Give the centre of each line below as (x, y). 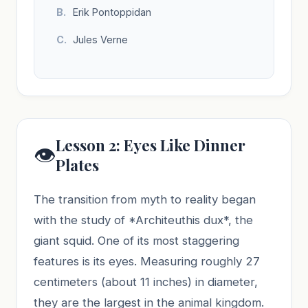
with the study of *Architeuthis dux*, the (143, 220)
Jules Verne (100, 39)
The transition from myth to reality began (145, 199)
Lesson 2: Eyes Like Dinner (151, 145)
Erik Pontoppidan (112, 12)
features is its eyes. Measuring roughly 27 (147, 261)
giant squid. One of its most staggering (136, 240)
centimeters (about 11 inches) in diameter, (146, 282)
